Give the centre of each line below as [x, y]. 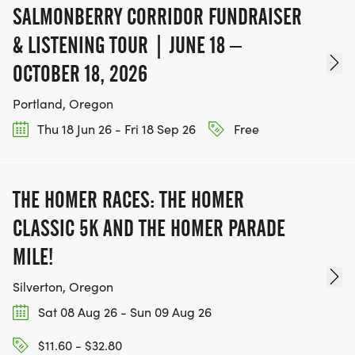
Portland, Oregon [63, 103]
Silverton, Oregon [63, 286]
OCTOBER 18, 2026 [80, 73]
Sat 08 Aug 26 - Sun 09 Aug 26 [123, 311]
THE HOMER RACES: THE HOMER [128, 199]
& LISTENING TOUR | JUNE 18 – [127, 45]
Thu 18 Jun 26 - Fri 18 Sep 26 [115, 128]
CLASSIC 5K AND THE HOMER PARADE [149, 228]
